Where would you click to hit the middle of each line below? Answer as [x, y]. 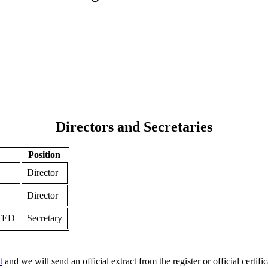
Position [45, 155]
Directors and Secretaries [134, 127]
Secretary [44, 218]
